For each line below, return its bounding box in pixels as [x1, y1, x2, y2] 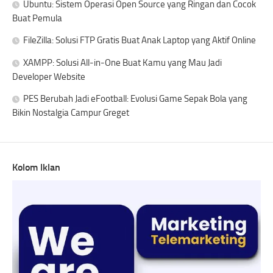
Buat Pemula [12, 13, 62, 24]
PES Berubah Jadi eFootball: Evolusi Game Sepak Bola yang [23, 93, 247, 105]
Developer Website [12, 71, 85, 83]
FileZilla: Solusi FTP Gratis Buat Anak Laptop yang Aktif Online [23, 35, 256, 46]
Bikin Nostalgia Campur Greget [12, 107, 129, 119]
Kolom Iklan [12, 161, 60, 174]
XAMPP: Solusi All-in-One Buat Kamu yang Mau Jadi [23, 57, 222, 69]
